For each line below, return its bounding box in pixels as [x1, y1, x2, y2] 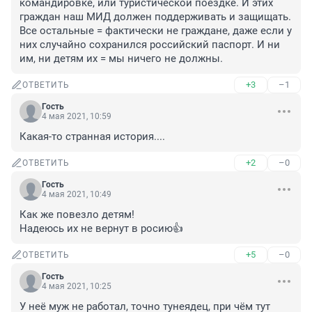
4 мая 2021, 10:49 [42, 189, 111, 200]
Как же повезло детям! [19, 208, 134, 221]
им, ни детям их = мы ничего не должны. [19, 52, 223, 65]
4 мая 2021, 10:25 [42, 281, 111, 292]
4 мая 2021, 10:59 [42, 111, 111, 122]
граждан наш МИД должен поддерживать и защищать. [19, 10, 291, 24]
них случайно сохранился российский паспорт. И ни [19, 38, 280, 52]
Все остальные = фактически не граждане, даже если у [19, 24, 292, 38]
